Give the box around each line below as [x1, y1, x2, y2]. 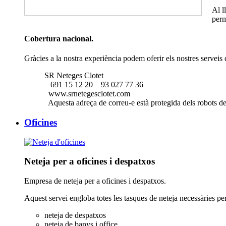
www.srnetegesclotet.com [44, 89, 130, 98]
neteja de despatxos [44, 211, 106, 220]
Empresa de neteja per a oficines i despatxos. [24, 177, 166, 186]
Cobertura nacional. [24, 34, 93, 43]
